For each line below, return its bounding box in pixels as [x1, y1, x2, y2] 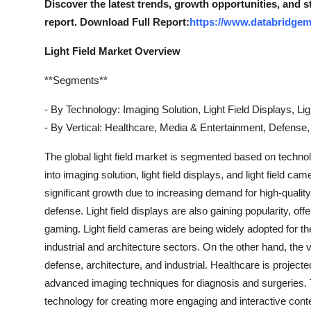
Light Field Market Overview [44, 45, 180, 57]
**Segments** [44, 74, 108, 86]
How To [10, 39, 51, 53]
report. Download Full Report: [44, 16, 190, 28]
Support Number [10, 73, 99, 87]
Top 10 [10, 5, 46, 19]
